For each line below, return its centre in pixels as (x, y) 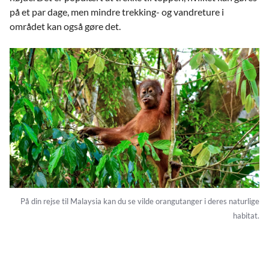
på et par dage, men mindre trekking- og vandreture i (117, 11)
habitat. (246, 215)
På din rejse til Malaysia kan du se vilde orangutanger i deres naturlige (140, 201)
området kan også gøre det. (65, 26)
